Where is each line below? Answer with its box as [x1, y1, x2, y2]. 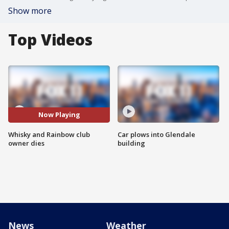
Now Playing [38, 110, 80, 120]
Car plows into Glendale [118, 129, 195, 139]
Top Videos [8, 29, 93, 50]
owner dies [8, 138, 44, 148]
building [118, 138, 145, 148]
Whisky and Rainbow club [8, 129, 90, 139]
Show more [8, 5, 52, 16]
